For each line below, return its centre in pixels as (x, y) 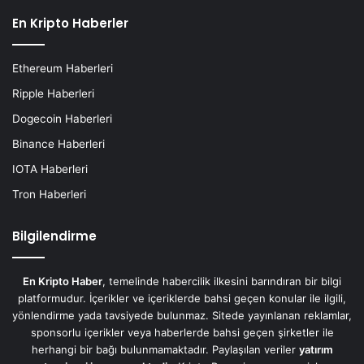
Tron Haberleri (49, 195)
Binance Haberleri (58, 144)
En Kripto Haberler (70, 24)
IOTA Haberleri (50, 169)
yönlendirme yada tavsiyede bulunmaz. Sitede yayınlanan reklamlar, (182, 316)
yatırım (316, 350)
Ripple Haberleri (53, 94)
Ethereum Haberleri (63, 69)
